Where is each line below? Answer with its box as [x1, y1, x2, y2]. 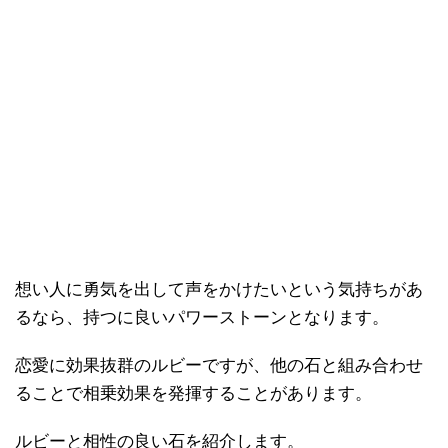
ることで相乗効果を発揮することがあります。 [15, 383, 372, 403]
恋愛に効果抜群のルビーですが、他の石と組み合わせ [15, 355, 423, 375]
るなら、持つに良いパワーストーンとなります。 [15, 307, 389, 327]
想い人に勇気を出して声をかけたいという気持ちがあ [15, 279, 423, 299]
